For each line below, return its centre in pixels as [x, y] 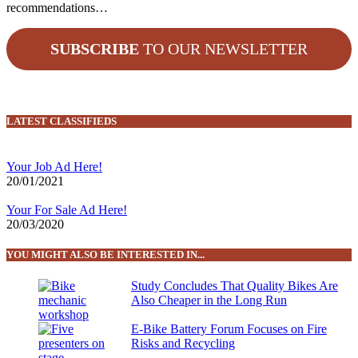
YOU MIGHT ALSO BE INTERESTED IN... [105, 255]
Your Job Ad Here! [54, 166]
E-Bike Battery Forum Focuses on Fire [229, 329]
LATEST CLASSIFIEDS [62, 121]
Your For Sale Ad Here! [67, 209]
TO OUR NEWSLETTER [223, 49]
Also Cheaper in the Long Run [209, 300]
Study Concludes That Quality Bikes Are [235, 286]
